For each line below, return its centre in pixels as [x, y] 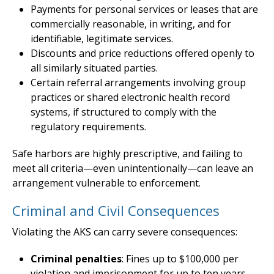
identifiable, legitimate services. [102, 38]
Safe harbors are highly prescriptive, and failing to [128, 153]
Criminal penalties [76, 258]
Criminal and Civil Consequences [116, 210]
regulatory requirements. [88, 126]
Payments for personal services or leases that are [144, 9]
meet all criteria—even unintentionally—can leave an [133, 168]
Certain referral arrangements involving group [138, 82]
